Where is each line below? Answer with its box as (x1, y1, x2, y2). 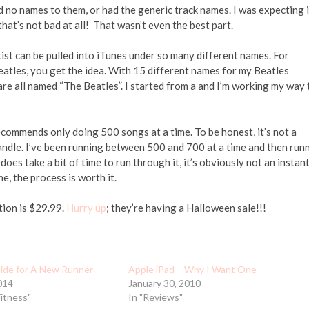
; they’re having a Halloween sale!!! (106, 201, 266, 214)
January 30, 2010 (128, 277, 201, 289)
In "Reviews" (128, 291, 183, 303)
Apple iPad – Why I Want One (128, 263, 257, 275)
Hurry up (66, 201, 106, 214)
